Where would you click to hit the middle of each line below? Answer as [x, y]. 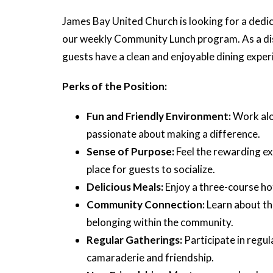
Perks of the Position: [115, 86]
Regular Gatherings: [135, 240]
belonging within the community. [160, 222]
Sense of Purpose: [130, 151]
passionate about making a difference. [173, 134]
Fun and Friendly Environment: [160, 116]
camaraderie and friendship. [150, 257]
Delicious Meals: [125, 187]
